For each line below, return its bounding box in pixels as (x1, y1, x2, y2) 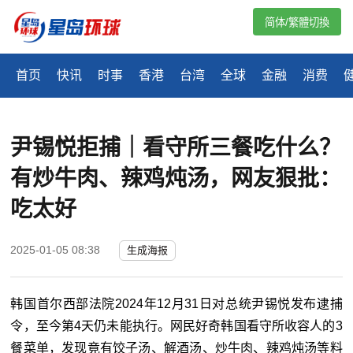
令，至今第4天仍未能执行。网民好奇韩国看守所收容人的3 (10, 319, 343, 333)
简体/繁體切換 (265, 17, 329, 28)
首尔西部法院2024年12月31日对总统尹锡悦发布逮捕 (36, 297, 343, 311)
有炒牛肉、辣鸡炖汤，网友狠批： (10, 166, 342, 191)
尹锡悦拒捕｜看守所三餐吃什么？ (10, 136, 342, 161)
